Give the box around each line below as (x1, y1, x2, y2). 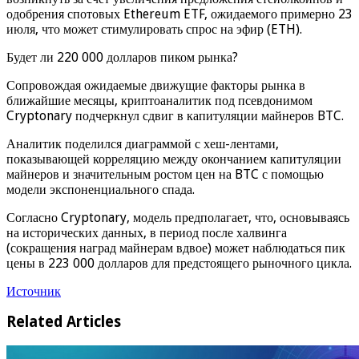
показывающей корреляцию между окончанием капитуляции (6, 151, 341, 167)
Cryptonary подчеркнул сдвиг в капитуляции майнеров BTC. (6, 107, 344, 123)
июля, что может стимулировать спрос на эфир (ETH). (6, 21, 302, 37)
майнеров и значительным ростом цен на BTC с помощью (6, 166, 324, 182)
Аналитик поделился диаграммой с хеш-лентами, (6, 135, 279, 151)
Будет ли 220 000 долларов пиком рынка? (6, 49, 238, 65)
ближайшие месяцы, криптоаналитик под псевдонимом (6, 92, 313, 108)
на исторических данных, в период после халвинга (6, 224, 287, 240)
